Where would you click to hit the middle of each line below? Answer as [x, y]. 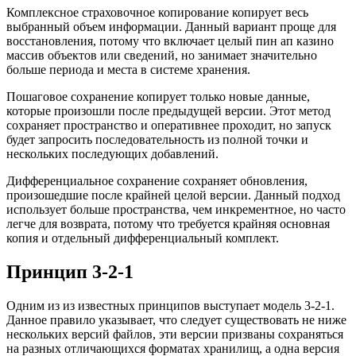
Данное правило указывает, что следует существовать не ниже [176, 319]
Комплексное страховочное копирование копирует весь [157, 12]
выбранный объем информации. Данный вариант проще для [171, 26]
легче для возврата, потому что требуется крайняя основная [168, 223]
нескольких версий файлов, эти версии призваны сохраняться [175, 334]
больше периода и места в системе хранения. [128, 69]
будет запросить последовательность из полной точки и [157, 139]
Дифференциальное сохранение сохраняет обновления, [157, 180]
